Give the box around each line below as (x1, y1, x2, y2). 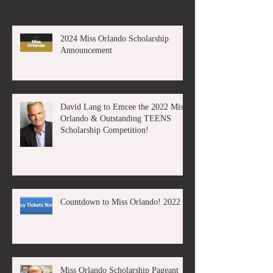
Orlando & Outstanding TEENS (60, 113, 171, 123)
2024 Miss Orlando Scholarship (60, 34, 169, 43)
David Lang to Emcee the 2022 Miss (60, 102, 186, 112)
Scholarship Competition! (60, 125, 149, 135)
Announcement (60, 45, 112, 55)
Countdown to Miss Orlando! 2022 (60, 197, 180, 207)
